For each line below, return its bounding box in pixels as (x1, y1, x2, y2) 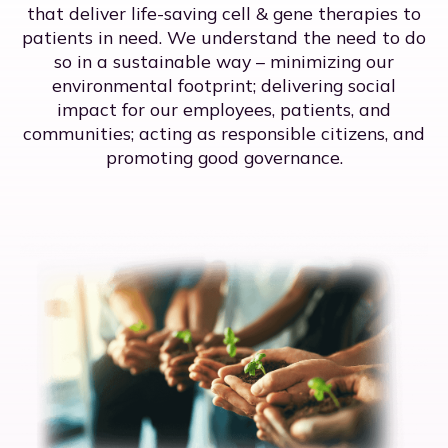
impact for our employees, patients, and (57, 98, 391, 121)
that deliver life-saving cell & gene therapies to (27, 2, 421, 25)
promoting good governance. (105, 146, 343, 169)
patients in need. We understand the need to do (22, 26, 426, 49)
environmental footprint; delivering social (52, 74, 396, 97)
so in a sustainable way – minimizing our (54, 50, 394, 73)
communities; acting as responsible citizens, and (23, 122, 425, 145)
